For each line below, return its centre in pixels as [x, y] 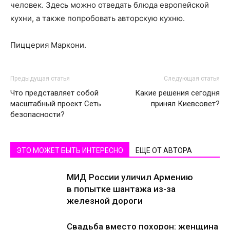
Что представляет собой [54, 93]
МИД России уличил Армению [130, 177]
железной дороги [105, 201]
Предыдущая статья [40, 79]
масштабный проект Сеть [56, 104]
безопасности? [37, 114]
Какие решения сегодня [177, 93]
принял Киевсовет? [185, 104]
